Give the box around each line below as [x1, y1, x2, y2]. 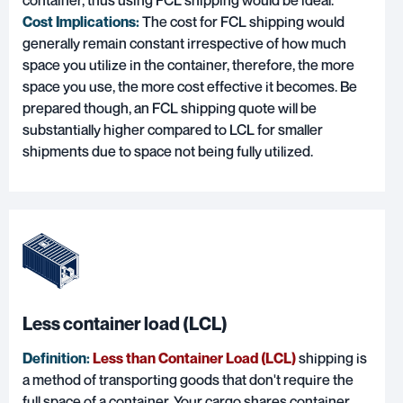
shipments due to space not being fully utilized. [22, 142, 313, 161]
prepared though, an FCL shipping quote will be [22, 99, 317, 118]
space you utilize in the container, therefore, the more [22, 56, 354, 75]
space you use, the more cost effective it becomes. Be [22, 77, 357, 96]
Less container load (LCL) [22, 313, 228, 336]
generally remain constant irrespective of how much [22, 34, 346, 53]
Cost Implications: [22, 13, 139, 31]
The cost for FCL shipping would [139, 13, 345, 31]
